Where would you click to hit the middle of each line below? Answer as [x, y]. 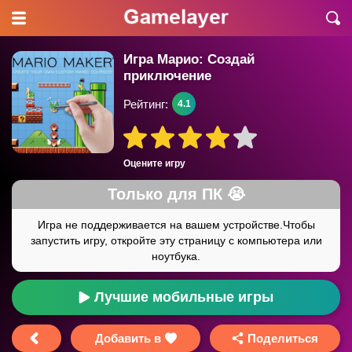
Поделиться [283, 338]
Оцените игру [154, 163]
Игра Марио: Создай [189, 59]
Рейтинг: [146, 104]
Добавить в [128, 338]
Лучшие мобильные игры [184, 297]
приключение [167, 76]
